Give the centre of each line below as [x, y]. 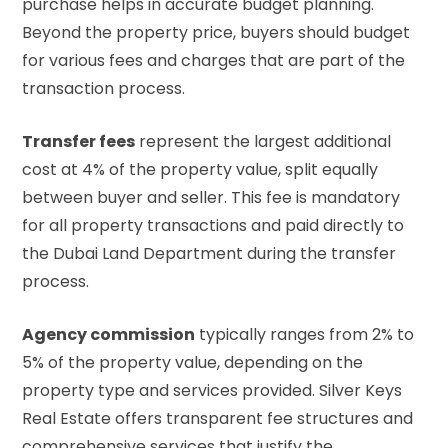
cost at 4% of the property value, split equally [200, 170]
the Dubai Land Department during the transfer [209, 254]
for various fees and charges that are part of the [213, 61]
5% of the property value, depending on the [192, 363]
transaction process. [103, 89]
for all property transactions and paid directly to [213, 226]
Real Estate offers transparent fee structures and [217, 419]
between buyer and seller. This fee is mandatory [211, 198]
